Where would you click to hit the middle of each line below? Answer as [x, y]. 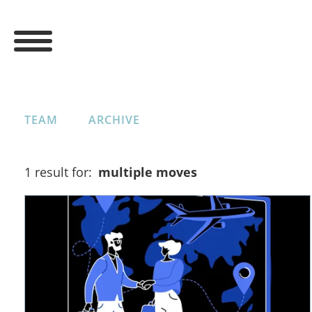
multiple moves [148, 172]
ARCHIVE [114, 120]
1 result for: [60, 172]
